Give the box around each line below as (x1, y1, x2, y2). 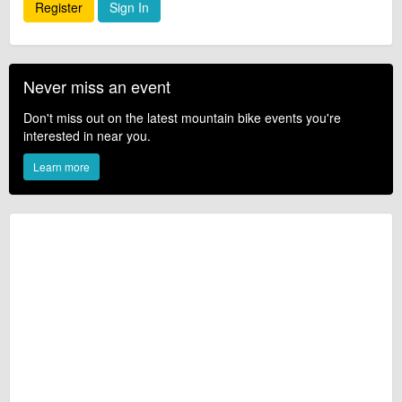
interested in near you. (23, 126, 151, 144)
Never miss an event (23, 74, 170, 98)
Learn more (33, 158, 90, 174)
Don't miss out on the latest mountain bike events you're (23, 108, 341, 127)
